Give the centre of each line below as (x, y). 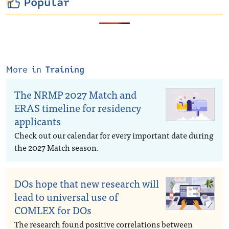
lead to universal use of (66, 197)
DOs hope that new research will (87, 183)
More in (26, 70)
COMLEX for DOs (53, 210)
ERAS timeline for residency (78, 108)
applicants (38, 121)
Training (65, 70)
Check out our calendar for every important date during (114, 135)
